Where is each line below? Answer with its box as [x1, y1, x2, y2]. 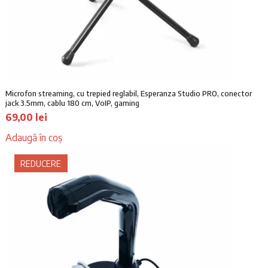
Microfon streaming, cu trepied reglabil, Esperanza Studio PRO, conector [5, 89, 252, 99]
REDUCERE [20, 158, 62, 169]
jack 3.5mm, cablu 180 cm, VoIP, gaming [5, 98, 139, 108]
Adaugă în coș [5, 132, 62, 144]
